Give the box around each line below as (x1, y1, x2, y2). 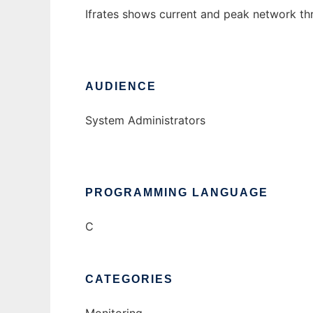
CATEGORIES (85, 273, 173, 286)
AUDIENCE (85, 80, 156, 93)
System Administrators (85, 113, 205, 128)
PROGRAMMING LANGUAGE (85, 187, 268, 199)
